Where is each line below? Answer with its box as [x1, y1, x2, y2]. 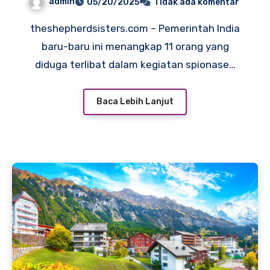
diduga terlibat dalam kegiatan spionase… [34, 58, 236, 71]
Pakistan [100, 6, 170, 23]
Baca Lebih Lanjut [96, 96, 174, 107]
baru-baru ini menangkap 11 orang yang [41, 40, 229, 52]
